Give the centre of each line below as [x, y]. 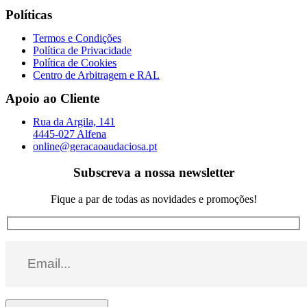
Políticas [29, 14]
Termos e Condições [77, 38]
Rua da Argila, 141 [74, 121]
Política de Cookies [75, 62]
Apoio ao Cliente [52, 98]
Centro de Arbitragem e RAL [96, 75]
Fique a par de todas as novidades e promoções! [153, 199]
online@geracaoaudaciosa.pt [95, 146]
